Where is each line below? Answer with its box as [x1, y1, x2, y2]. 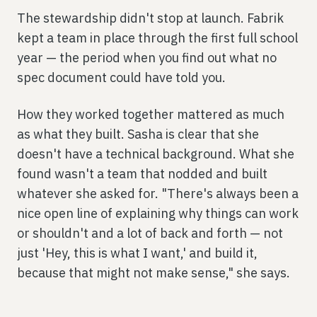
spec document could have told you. [17, 69, 226, 86]
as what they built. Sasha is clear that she [17, 125, 259, 142]
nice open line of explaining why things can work [17, 204, 299, 221]
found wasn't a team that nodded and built [17, 165, 267, 182]
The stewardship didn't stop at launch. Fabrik [17, 9, 284, 26]
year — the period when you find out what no [17, 49, 277, 66]
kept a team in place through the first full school [17, 29, 298, 46]
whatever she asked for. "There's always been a [17, 185, 299, 202]
